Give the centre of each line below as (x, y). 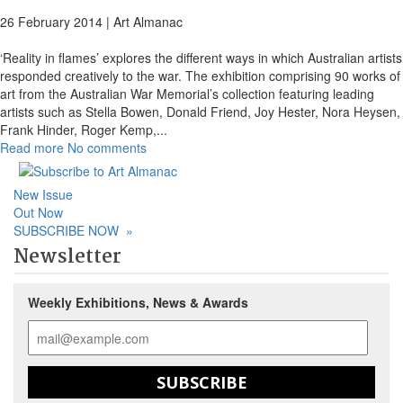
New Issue (43, 194)
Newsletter (67, 257)
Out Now (38, 212)
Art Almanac (148, 22)
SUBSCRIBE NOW (70, 230)
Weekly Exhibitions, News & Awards (138, 302)
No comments (107, 148)
